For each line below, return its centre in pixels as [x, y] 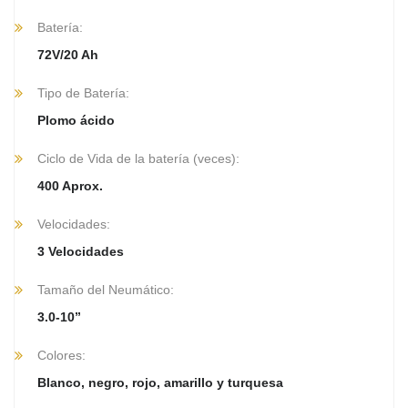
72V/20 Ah [68, 54]
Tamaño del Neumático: [106, 289]
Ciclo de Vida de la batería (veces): [138, 158]
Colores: [61, 355]
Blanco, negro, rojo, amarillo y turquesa [160, 382]
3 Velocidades [81, 251]
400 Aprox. [70, 185]
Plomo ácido [76, 120]
